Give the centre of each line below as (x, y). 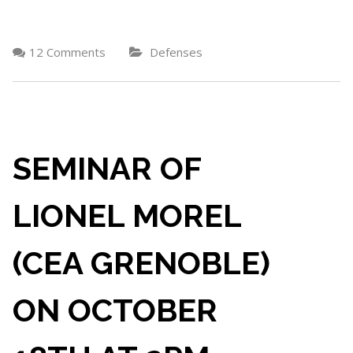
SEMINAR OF (106, 168)
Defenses (176, 52)
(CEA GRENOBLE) (141, 263)
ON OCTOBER (115, 310)
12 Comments (67, 52)
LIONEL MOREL (126, 216)
